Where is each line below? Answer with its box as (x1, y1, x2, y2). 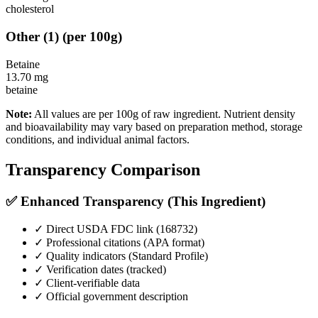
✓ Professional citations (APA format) (34, 236, 204, 249)
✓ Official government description (34, 290, 188, 303)
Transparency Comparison (6, 160, 200, 179)
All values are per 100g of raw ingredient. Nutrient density (32, 107, 295, 120)
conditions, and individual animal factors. (6, 133, 190, 146)
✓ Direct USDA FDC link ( (34, 223, 160, 236)
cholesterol (6, 3, 54, 16)
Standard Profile (132, 250, 204, 263)
